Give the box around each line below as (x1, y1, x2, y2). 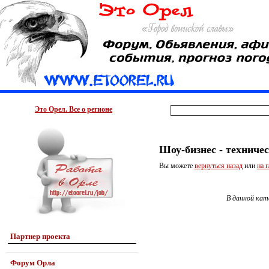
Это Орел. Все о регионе (35, 105, 112, 113)
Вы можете (159, 162, 195, 170)
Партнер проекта (10, 232, 70, 241)
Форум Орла (10, 258, 55, 267)
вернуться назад (195, 162, 243, 170)
